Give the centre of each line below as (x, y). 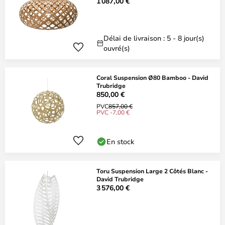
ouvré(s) (117, 48)
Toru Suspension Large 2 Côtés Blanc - (152, 171)
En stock (120, 141)
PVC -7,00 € (113, 112)
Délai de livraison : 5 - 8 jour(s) (154, 38)
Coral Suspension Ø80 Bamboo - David (152, 77)
